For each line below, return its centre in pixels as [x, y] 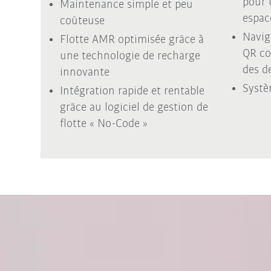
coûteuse [82, 21]
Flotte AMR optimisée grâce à [132, 40]
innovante [84, 72]
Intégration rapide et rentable [132, 91]
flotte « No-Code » [103, 124]
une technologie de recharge [130, 56]
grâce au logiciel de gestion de [134, 107]
